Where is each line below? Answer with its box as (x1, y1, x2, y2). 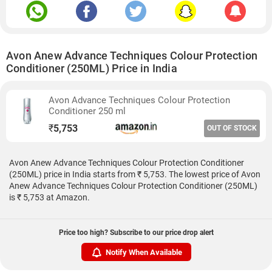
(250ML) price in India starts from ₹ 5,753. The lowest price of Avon (9, 169, 260, 179)
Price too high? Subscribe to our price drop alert (58, 228, 214, 237)
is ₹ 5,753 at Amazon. (9, 192, 90, 202)
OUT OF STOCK (207, 124, 257, 132)
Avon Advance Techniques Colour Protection (49, 95, 230, 106)
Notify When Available (105, 247, 182, 257)
